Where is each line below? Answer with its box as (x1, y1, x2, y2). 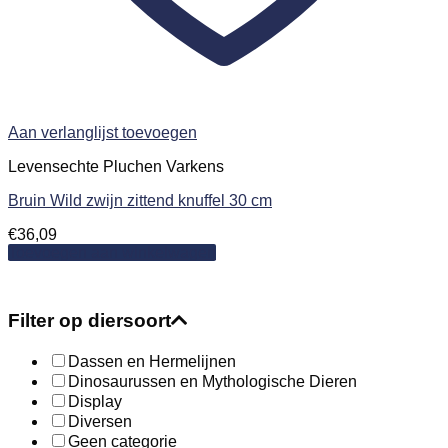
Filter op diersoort (8, 310, 171, 332)
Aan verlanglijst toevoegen (8, 123, 197, 141)
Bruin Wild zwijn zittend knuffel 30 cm (8, 191, 272, 209)
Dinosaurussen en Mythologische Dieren (68, 372, 357, 390)
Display (68, 392, 122, 410)
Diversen (68, 412, 132, 430)
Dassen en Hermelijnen (68, 352, 236, 370)
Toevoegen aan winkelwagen (8, 243, 216, 261)
